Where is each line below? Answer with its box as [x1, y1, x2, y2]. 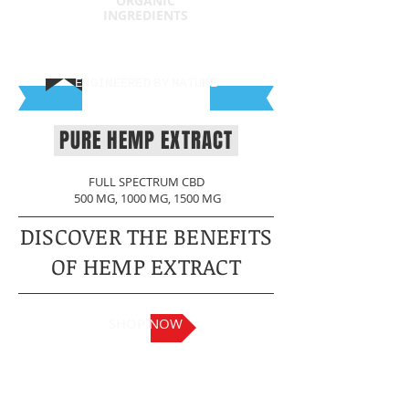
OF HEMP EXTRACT [51, 250, 241, 281]
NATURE [172, 75, 217, 90]
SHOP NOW [109, 313, 183, 332]
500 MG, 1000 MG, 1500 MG [71, 189, 221, 206]
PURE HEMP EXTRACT [53, 124, 239, 156]
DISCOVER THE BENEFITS [19, 220, 273, 251]
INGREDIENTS [102, 5, 188, 24]
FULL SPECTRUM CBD [88, 173, 204, 190]
